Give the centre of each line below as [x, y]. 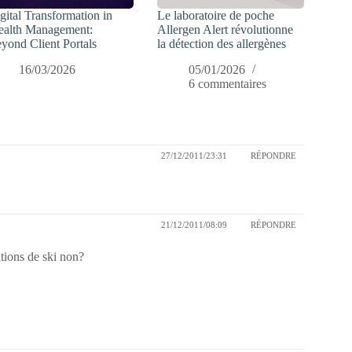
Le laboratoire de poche [216, 16]
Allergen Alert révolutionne [225, 30]
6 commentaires [228, 84]
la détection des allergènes [222, 44]
